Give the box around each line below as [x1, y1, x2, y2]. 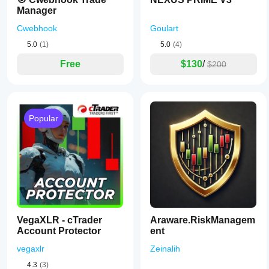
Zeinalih [150, 244, 180, 253]
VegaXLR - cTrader [17, 215, 102, 225]
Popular [29, 113, 58, 123]
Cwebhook [17, 23, 57, 33]
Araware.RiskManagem [150, 215, 255, 225]
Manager [17, 5, 56, 16]
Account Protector [17, 226, 101, 236]
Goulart [150, 23, 178, 33]
